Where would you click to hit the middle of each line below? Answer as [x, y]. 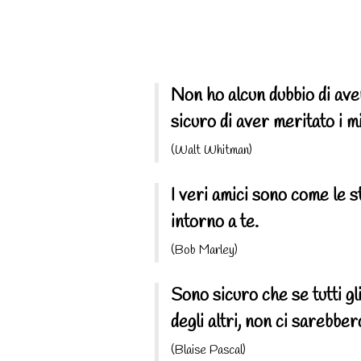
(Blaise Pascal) [208, 350]
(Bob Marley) [204, 250]
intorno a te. [215, 222]
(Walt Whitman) [212, 150]
